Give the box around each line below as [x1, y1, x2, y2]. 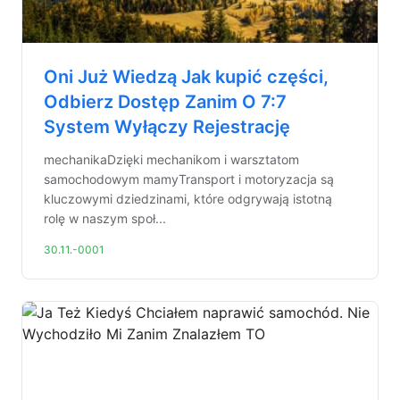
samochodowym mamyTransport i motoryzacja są [44, 171, 334, 187]
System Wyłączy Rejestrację [44, 116, 290, 137]
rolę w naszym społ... [44, 211, 166, 226]
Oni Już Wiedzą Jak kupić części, [44, 66, 329, 87]
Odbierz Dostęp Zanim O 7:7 [44, 91, 287, 112]
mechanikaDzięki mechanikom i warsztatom [44, 152, 299, 167]
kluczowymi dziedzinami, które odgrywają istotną [44, 191, 332, 206]
